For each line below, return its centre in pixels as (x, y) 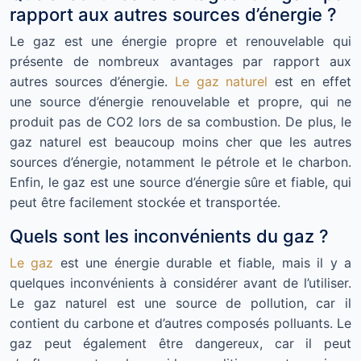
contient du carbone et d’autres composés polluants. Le (180, 323)
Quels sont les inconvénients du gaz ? (169, 236)
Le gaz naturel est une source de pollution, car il (180, 303)
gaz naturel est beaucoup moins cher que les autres (180, 142)
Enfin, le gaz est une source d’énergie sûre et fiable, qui (180, 182)
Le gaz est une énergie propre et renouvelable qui (180, 41)
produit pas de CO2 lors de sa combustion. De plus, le (180, 122)
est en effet (309, 81)
